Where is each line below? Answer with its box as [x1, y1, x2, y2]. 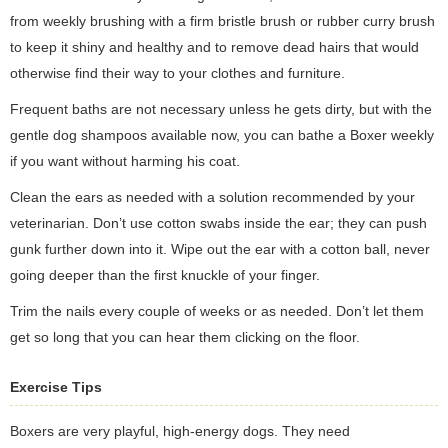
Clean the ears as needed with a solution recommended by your [10, 189, 415, 205]
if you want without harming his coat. [10, 153, 240, 169]
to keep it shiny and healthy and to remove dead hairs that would [10, 39, 419, 55]
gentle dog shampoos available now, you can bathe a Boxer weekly [10, 127, 434, 143]
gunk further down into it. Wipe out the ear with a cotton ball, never [10, 241, 430, 257]
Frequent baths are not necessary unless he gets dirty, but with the [10, 101, 432, 117]
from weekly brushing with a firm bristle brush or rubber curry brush [10, 13, 435, 29]
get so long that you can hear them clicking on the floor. [10, 329, 360, 345]
